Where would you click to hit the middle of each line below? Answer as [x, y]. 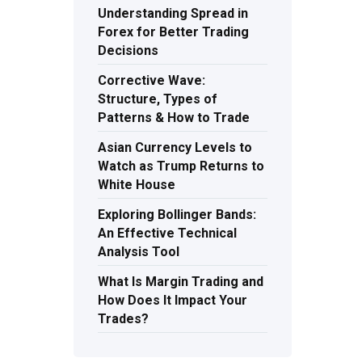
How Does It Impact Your [173, 301]
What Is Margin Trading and [181, 282]
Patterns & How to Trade [174, 118]
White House [137, 185]
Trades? [123, 319]
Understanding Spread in [173, 14]
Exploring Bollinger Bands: [177, 215]
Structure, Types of [158, 99]
